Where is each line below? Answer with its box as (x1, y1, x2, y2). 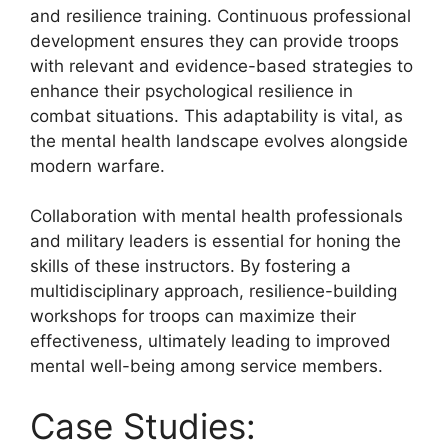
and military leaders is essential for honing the (30, 231, 401, 251)
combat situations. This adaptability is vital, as (30, 105, 403, 126)
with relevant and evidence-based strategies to (30, 55, 413, 76)
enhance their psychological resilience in (30, 80, 353, 101)
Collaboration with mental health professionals (30, 206, 403, 226)
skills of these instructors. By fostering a (30, 256, 351, 276)
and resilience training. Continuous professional (30, 5, 411, 26)
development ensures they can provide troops (30, 30, 399, 51)
